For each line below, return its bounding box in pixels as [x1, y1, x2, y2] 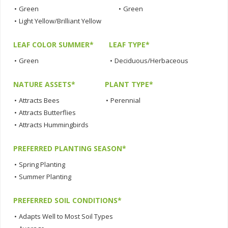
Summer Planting [19, 172, 71, 182]
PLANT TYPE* [105, 79, 153, 90]
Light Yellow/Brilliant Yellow [19, 16, 101, 26]
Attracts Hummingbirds [19, 120, 89, 130]
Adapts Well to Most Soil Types [19, 212, 113, 221]
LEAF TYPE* [109, 40, 150, 50]
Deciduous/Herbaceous [115, 56, 188, 66]
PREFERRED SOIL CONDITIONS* [13, 195, 122, 206]
